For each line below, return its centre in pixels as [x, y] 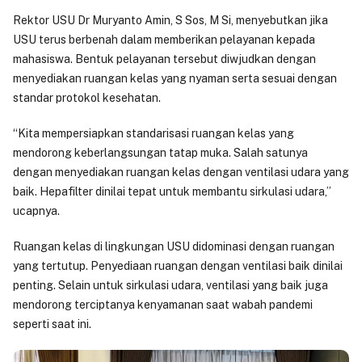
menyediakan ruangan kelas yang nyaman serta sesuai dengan [175, 78]
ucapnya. [38, 211]
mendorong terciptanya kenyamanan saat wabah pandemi [163, 305]
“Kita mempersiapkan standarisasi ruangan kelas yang [154, 133]
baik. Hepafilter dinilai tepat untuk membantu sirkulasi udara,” [172, 192]
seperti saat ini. [53, 324]
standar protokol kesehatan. [88, 98]
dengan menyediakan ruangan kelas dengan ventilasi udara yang [181, 172]
